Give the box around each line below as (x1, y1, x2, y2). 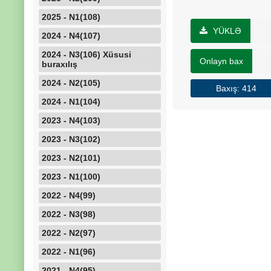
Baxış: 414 (215, 83, 256, 93)
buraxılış (42, 59, 77, 69)
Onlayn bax (200, 56, 243, 66)
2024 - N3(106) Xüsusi (42, 50, 131, 59)
